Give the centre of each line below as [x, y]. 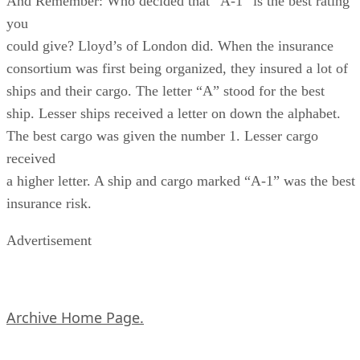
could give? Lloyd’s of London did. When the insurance [170, 45]
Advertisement [49, 240]
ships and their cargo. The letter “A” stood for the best [166, 90]
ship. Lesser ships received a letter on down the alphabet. [174, 113]
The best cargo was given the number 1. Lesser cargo [162, 135]
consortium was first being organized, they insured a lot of [177, 68]
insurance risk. [49, 203]
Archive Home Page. [75, 317]
